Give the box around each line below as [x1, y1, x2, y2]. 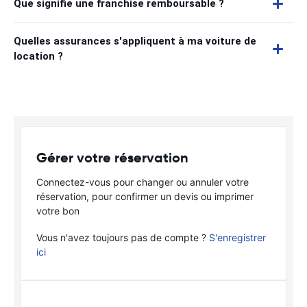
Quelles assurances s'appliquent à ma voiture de [14, 35, 256, 47]
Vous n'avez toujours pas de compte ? [36, 232, 209, 243]
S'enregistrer [209, 232, 266, 243]
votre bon [36, 205, 79, 217]
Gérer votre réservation [36, 149, 188, 167]
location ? [14, 50, 63, 62]
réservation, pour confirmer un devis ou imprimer [36, 191, 254, 202]
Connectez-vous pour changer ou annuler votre [36, 176, 249, 188]
